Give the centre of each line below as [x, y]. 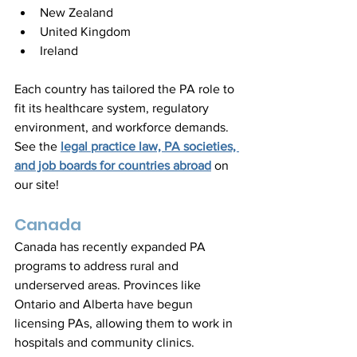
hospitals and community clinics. [106, 342]
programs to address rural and [98, 266]
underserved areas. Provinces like [109, 285]
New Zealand [80, 12]
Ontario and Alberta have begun [105, 304]
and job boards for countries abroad [113, 165]
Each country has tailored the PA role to [126, 89]
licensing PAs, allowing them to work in [125, 323]
